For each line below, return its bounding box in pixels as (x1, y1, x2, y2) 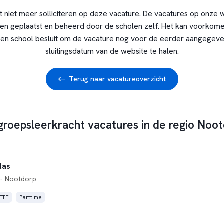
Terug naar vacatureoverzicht (68, 74, 166, 83)
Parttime (19, 193, 42, 201)
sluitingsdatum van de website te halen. (45, 46, 179, 56)
